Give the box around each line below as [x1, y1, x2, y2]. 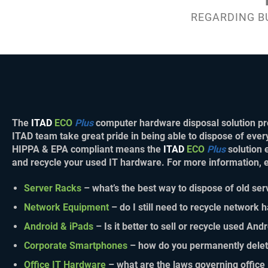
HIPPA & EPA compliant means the [12, 144, 163, 156]
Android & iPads [24, 221, 93, 233]
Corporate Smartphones [24, 240, 127, 252]
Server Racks [24, 182, 81, 194]
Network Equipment [24, 202, 109, 214]
